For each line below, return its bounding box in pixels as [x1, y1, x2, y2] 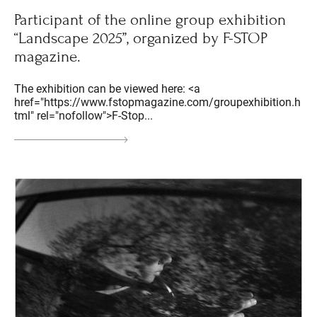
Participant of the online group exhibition [14, 11, 286, 30]
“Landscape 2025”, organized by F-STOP [14, 29, 267, 48]
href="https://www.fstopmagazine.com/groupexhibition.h [14, 96, 301, 110]
